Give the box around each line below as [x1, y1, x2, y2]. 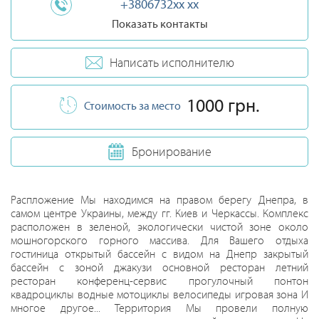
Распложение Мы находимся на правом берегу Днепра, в [11, 192, 308, 206]
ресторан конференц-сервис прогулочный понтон [11, 273, 308, 288]
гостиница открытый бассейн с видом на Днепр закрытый [11, 246, 308, 261]
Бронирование [132, 143, 211, 159]
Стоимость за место [84, 98, 181, 113]
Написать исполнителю [109, 54, 234, 70]
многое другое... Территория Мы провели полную [11, 300, 308, 315]
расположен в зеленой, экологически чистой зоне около [11, 219, 308, 234]
